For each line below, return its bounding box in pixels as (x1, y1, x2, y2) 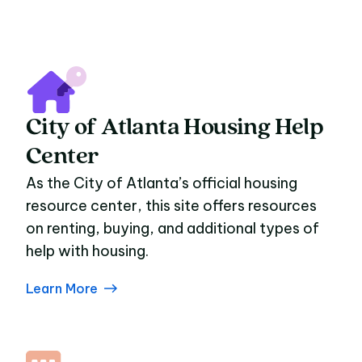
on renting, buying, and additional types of (26, 219, 319, 238)
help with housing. (26, 242, 149, 260)
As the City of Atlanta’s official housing (26, 174, 297, 192)
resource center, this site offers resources (26, 196, 317, 215)
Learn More (26, 280, 98, 297)
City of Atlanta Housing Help (26, 116, 324, 141)
